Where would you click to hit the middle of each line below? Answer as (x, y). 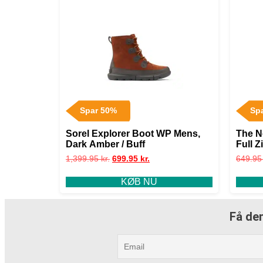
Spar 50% (98, 110)
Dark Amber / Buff (105, 144)
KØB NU (139, 181)
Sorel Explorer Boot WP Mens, (133, 134)
